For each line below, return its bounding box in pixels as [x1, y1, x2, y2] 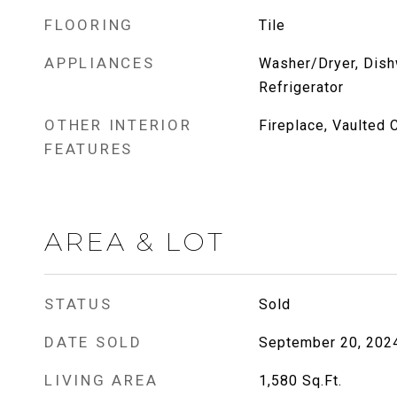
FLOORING [44, 16, 134, 34]
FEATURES [44, 140, 133, 158]
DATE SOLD [44, 333, 143, 351]
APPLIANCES [44, 54, 155, 72]
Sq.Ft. [301, 372, 342, 389]
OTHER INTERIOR [44, 116, 192, 134]
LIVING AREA [44, 371, 159, 389]
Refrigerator [258, 79, 344, 96]
